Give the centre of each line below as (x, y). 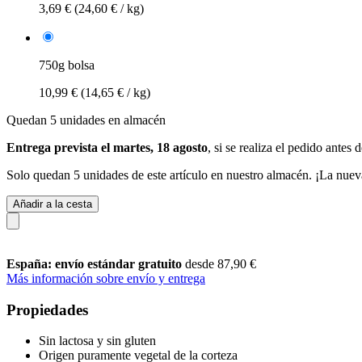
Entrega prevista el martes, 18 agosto (107, 147)
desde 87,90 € (221, 263)
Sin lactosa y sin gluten (97, 341)
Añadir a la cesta (53, 204)
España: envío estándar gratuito (96, 263)
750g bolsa (67, 65)
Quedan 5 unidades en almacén (86, 120)
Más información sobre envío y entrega (106, 278)
